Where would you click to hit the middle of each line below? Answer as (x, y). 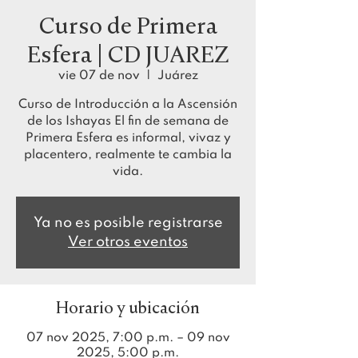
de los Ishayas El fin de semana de (128, 121)
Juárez (177, 76)
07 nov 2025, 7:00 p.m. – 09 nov (128, 338)
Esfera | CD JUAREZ (128, 54)
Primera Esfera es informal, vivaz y (128, 138)
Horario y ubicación (128, 308)
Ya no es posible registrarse (128, 223)
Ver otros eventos (128, 242)
